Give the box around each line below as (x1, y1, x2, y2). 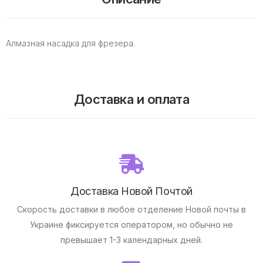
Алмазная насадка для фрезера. (6, 38, 137, 48)
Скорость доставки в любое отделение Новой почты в (17, 204, 246, 214)
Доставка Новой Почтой (70, 184, 193, 197)
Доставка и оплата (73, 91, 190, 107)
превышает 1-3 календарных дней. (60, 234, 203, 245)
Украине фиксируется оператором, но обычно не (30, 219, 233, 230)
